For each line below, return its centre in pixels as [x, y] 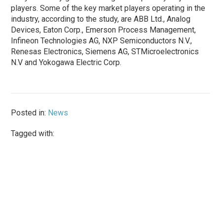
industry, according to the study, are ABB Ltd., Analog [101, 19]
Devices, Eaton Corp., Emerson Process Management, [104, 30]
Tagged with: [33, 133]
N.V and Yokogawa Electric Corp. [66, 62]
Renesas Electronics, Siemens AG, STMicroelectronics [105, 51]
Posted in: [30, 112]
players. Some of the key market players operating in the [108, 8]
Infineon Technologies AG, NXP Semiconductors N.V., [102, 40]
